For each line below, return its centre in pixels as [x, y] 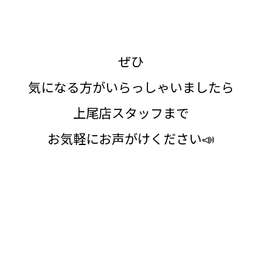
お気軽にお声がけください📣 [131, 138]
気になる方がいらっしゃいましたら [131, 86]
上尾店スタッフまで [131, 112]
